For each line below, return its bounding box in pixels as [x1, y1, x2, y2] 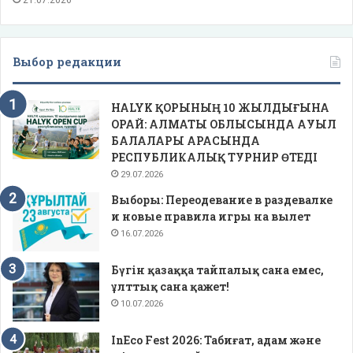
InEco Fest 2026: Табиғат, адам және [111, 332, 321, 347]
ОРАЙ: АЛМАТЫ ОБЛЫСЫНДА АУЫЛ [111, 116, 336, 132]
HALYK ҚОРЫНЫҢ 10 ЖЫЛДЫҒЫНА [111, 99, 329, 115]
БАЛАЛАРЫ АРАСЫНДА [111, 132, 260, 148]
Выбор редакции [13, 53, 121, 69]
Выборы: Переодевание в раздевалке [111, 191, 333, 207]
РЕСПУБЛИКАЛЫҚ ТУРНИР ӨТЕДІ [111, 149, 318, 165]
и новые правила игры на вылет [111, 208, 310, 224]
